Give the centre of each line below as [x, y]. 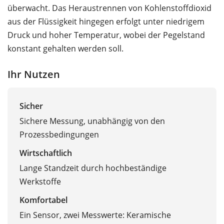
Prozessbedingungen [59, 135]
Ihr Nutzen [34, 74]
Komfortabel [43, 200]
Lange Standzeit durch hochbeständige [93, 168]
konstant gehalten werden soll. [65, 48]
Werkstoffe [40, 182]
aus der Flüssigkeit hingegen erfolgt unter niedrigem [106, 21]
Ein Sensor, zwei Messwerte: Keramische [95, 215]
